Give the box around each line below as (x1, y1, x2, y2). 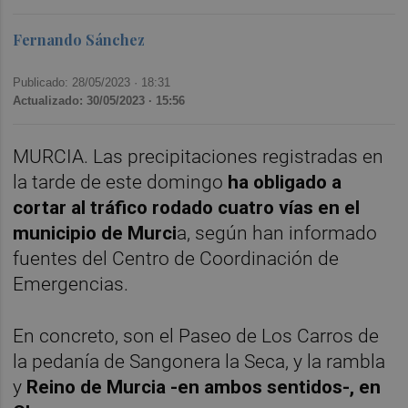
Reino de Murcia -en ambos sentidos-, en (26, 376, 382, 399)
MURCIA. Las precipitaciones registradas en (13, 146, 384, 168)
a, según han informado (177, 222, 378, 245)
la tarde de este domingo (13, 171, 229, 194)
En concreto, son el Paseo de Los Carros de (13, 325, 380, 348)
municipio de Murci (13, 222, 178, 245)
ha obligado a (228, 171, 342, 194)
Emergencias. (13, 273, 129, 296)
